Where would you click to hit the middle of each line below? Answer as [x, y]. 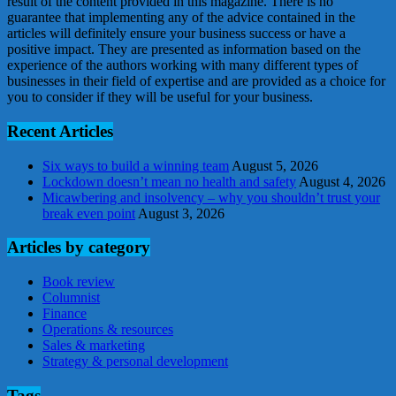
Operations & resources [108, 330]
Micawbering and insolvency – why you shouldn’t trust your [211, 197]
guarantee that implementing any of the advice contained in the [181, 18]
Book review [79, 282]
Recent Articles [60, 132]
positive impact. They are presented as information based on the [184, 49]
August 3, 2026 [181, 213]
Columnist [71, 298]
